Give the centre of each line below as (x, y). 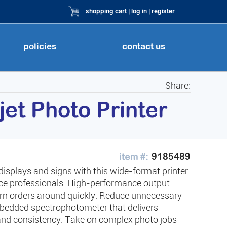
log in (139, 11)
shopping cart (106, 11)
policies (40, 46)
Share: (178, 85)
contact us (143, 46)
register (163, 11)
